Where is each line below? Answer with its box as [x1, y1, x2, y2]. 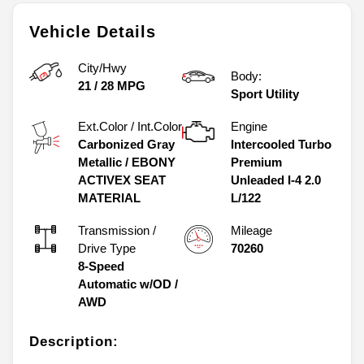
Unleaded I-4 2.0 [231, 173, 321, 188]
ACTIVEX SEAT [78, 173, 166, 188]
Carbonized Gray [78, 137, 175, 152]
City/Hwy [78, 61, 127, 76]
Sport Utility [231, 87, 299, 102]
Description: [29, 334, 119, 350]
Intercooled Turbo [231, 137, 331, 152]
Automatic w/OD [78, 277, 171, 292]
